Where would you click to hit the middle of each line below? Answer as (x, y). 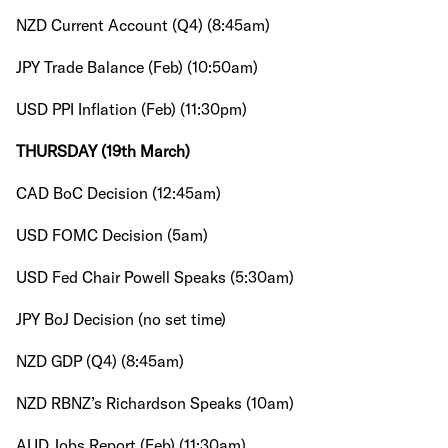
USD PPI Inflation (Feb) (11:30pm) (131, 109)
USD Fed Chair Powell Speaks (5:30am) (155, 277)
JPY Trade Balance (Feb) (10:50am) (137, 67)
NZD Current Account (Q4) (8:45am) (143, 25)
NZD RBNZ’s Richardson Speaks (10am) (155, 403)
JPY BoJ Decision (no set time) (121, 319)
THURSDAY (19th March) (103, 151)
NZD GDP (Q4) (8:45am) (100, 361)
